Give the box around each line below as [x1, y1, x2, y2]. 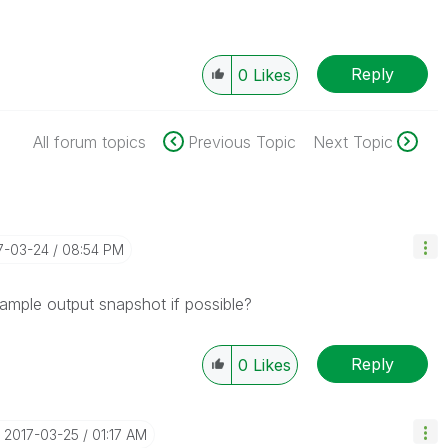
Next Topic [312, 132, 393, 152]
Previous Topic [187, 132, 296, 152]
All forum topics [32, 132, 146, 152]
